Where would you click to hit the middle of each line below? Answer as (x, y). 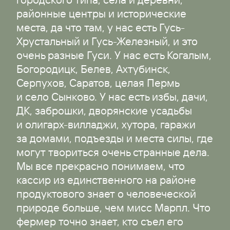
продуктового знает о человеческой (106, 194)
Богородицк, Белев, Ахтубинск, (93, 69)
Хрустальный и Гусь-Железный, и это (107, 41)
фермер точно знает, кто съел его (100, 222)
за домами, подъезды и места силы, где (114, 138)
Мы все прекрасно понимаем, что (100, 166)
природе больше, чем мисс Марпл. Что (113, 208)
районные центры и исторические (101, 14)
